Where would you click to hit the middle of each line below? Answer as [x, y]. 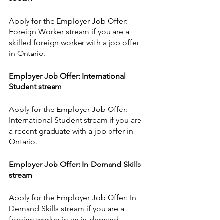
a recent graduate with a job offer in [72, 131]
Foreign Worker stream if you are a [70, 32]
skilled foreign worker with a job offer [75, 43]
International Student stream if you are [76, 120]
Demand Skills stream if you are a [68, 209]
